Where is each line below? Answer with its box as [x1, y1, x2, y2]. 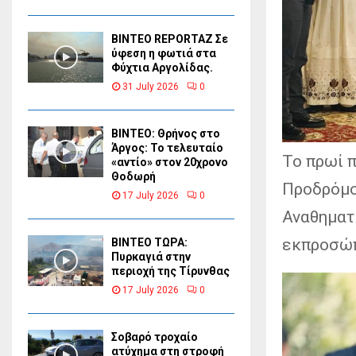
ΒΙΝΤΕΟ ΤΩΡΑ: [111, 236, 188, 250]
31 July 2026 [122, 81, 179, 93]
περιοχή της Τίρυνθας [111, 265, 230, 278]
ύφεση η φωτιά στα [111, 47, 216, 60]
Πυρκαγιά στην [111, 250, 191, 264]
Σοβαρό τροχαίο [111, 331, 198, 344]
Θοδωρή [111, 170, 156, 184]
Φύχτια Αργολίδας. [111, 61, 213, 75]
